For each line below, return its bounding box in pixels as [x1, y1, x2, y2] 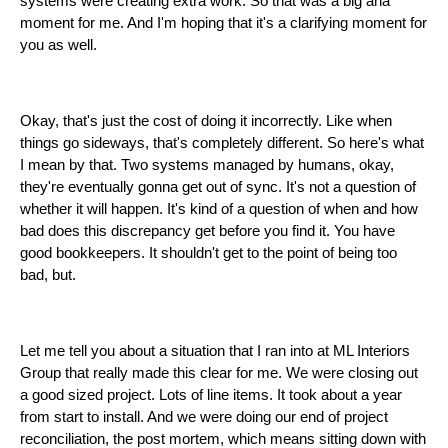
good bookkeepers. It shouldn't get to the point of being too [20, 245, 397, 262]
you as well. [20, 37, 97, 54]
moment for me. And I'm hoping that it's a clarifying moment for [20, 15, 427, 32]
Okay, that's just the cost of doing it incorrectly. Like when [20, 113, 392, 130]
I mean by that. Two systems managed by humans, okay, [20, 157, 394, 174]
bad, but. [20, 267, 76, 284]
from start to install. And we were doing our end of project [20, 409, 388, 426]
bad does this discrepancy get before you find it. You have [20, 223, 395, 240]
